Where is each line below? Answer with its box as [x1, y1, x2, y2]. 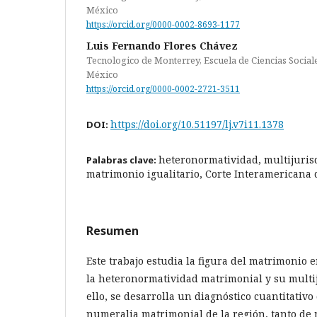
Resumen [86, 222, 139, 238]
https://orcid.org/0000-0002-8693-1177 [86, 18, 240, 30]
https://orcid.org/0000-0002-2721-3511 [86, 82, 240, 95]
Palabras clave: [86, 153, 158, 166]
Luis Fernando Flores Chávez [86, 38, 238, 52]
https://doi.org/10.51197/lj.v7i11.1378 [110, 117, 284, 131]
